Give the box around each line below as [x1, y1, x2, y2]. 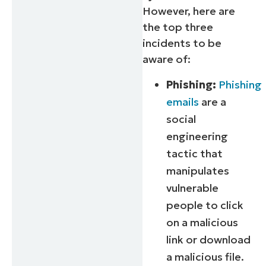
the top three [142, 20, 214, 34]
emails [166, 94, 199, 109]
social [166, 112, 197, 126]
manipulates [166, 163, 230, 178]
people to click [166, 198, 244, 212]
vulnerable [166, 180, 219, 195]
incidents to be [142, 36, 222, 50]
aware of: [142, 52, 191, 66]
